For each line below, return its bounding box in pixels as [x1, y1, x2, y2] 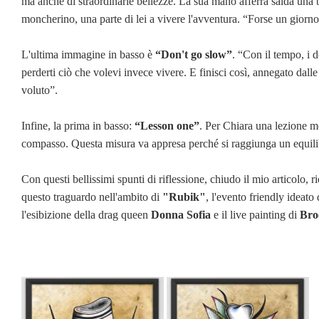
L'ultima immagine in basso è [21, 48, 155, 61]
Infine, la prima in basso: [21, 119, 132, 132]
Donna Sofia [148, 208, 211, 221]
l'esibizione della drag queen [21, 208, 148, 221]
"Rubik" [162, 190, 206, 203]
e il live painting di [211, 208, 300, 221]
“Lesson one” [132, 119, 199, 132]
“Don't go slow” [155, 48, 232, 61]
